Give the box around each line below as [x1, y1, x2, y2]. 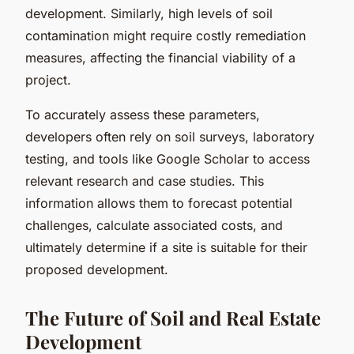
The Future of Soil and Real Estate [25, 304, 321, 330]
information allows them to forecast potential [25, 194, 292, 211]
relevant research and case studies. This [25, 172, 264, 189]
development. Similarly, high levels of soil [25, 5, 273, 21]
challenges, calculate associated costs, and [25, 217, 283, 233]
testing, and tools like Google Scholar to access [25, 150, 310, 167]
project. [25, 71, 71, 88]
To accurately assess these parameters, [25, 106, 260, 122]
